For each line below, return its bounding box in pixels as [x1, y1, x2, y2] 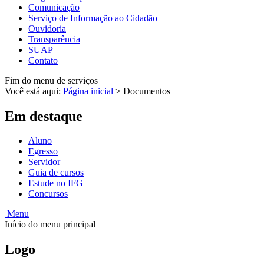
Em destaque [5, 108, 82, 124]
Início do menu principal [5, 219, 95, 230]
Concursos [28, 189, 68, 199]
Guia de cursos [28, 167, 84, 178]
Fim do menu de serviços [5, 75, 98, 85]
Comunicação [28, 2, 80, 12]
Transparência [28, 34, 80, 44]
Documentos [123, 85, 170, 96]
